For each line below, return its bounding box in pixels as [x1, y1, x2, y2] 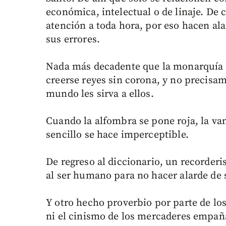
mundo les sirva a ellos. [46, 88, 154, 101]
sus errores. [46, 33, 100, 46]
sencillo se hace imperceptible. [46, 129, 189, 142]
